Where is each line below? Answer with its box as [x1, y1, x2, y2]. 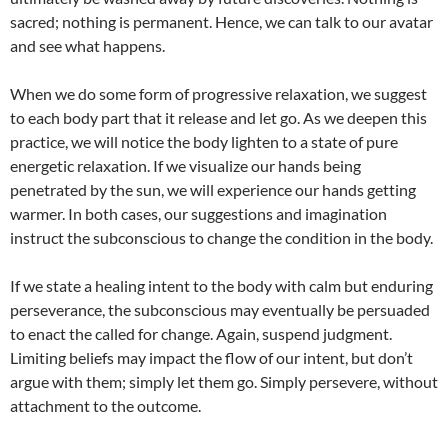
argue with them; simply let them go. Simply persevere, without [10, 372, 438, 392]
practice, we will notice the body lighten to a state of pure [10, 132, 398, 152]
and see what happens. [10, 36, 165, 56]
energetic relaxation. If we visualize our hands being [10, 156, 361, 176]
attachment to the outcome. [10, 396, 201, 416]
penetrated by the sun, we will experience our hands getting [10, 180, 416, 200]
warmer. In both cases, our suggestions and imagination [10, 204, 387, 224]
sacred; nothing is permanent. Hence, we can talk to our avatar [10, 12, 433, 32]
